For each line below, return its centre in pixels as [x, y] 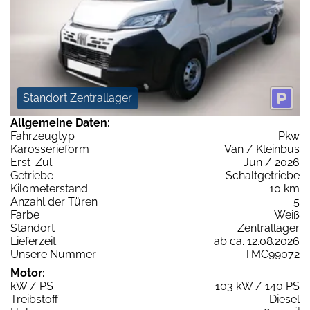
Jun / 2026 [272, 162]
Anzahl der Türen [54, 201]
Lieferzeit [33, 241]
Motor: [28, 273]
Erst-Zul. [32, 162]
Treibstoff [34, 299]
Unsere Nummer [53, 254]
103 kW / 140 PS [257, 286]
